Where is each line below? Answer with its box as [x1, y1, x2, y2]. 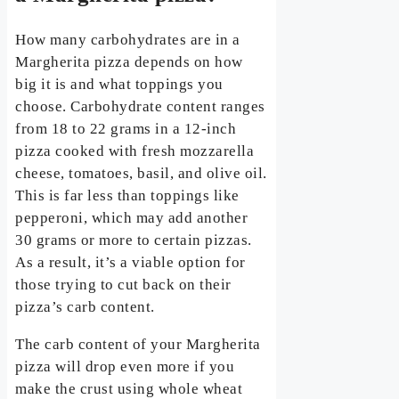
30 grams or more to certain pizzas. [15, 232, 252, 249]
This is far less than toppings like [15, 187, 240, 205]
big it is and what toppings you [15, 76, 224, 94]
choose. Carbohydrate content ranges [15, 98, 265, 116]
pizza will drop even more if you [15, 358, 235, 376]
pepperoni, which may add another [15, 209, 248, 227]
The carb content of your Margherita [15, 336, 261, 354]
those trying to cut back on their [15, 276, 232, 294]
